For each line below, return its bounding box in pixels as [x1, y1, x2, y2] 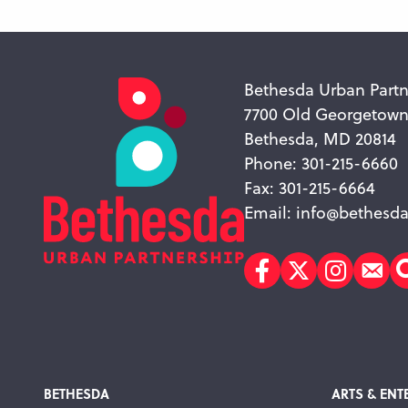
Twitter [297, 270, 359, 300]
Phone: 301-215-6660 [244, 151, 398, 175]
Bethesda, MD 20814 [244, 127, 396, 150]
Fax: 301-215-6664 [244, 176, 375, 199]
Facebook [260, 270, 349, 300]
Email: [244, 200, 296, 224]
